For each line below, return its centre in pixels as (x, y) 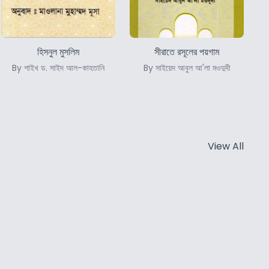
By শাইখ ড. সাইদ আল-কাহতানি (58, 68)
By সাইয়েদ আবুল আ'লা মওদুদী (187, 68)
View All (226, 146)
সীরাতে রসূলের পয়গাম (187, 52)
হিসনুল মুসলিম (58, 52)
